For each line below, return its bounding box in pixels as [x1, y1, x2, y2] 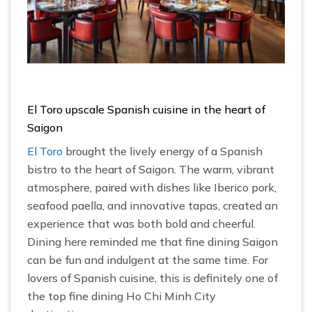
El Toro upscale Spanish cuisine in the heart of [27, 102, 265, 117]
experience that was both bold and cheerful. [27, 217, 256, 231]
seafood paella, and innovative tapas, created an [27, 198, 278, 213]
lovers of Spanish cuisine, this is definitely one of [27, 271, 278, 286]
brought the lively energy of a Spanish [63, 144, 263, 159]
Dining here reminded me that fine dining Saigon [27, 235, 278, 249]
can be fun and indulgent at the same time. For [27, 253, 268, 267]
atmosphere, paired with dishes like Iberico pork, [27, 180, 276, 195]
